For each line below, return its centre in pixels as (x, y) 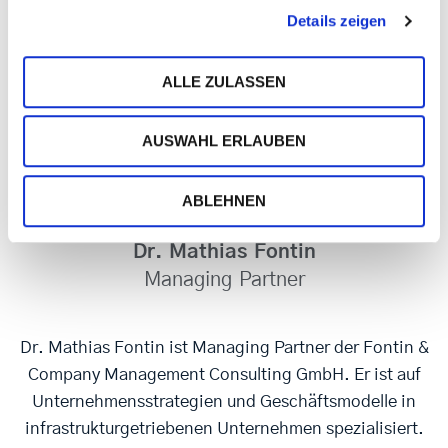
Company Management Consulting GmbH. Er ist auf (224, 374)
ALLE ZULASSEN (224, 81)
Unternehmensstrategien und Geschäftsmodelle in (224, 401)
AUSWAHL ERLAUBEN (224, 141)
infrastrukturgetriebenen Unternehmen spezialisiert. (224, 428)
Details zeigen (337, 21)
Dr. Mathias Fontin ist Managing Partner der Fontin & (224, 347)
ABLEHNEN (224, 200)
